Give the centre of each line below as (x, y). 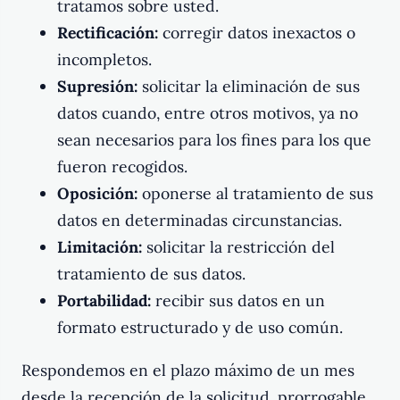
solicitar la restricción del (238, 247)
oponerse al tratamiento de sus (255, 194)
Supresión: (97, 87)
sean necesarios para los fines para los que (214, 140)
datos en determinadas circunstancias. (200, 221)
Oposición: (97, 194)
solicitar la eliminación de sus (249, 87)
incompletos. (104, 60)
